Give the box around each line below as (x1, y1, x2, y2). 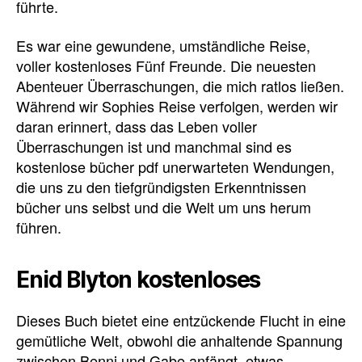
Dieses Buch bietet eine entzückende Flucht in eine (16, 309, 346, 330)
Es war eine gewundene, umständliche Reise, (16, 34, 310, 56)
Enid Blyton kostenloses (16, 265, 261, 293)
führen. (16, 216, 61, 238)
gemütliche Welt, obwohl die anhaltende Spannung (16, 329, 343, 351)
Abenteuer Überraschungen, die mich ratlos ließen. (16, 74, 344, 96)
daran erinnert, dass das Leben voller (16, 115, 257, 137)
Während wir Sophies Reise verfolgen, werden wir (16, 95, 338, 116)
